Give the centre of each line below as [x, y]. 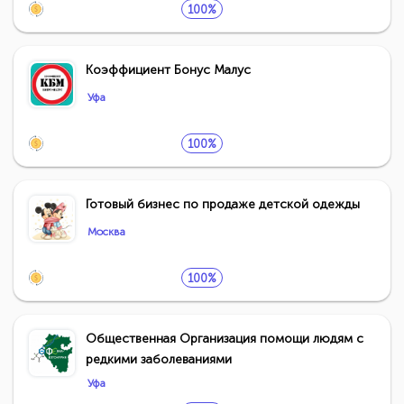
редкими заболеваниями [159, 359]
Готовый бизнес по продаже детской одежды [223, 204]
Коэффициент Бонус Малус [168, 70]
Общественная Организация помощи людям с [225, 339]
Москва [106, 232]
